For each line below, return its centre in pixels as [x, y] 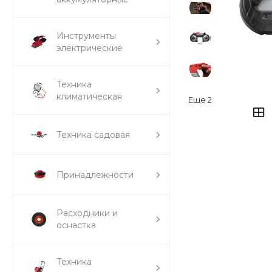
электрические [90, 48]
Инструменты [86, 36]
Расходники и [87, 213]
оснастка [76, 226]
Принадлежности [95, 175]
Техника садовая [93, 135]
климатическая [89, 97]
